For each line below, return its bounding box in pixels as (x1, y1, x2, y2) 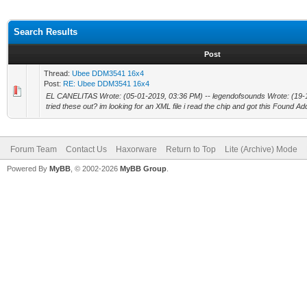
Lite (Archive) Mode (225, 145, 297, 154)
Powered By (7, 164, 49, 173)
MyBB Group (120, 164, 167, 173)
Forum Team (10, 145, 57, 154)
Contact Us (66, 145, 107, 154)
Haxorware (116, 145, 157, 154)
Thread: (44, 69, 72, 77)
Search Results (14, 27, 77, 37)
